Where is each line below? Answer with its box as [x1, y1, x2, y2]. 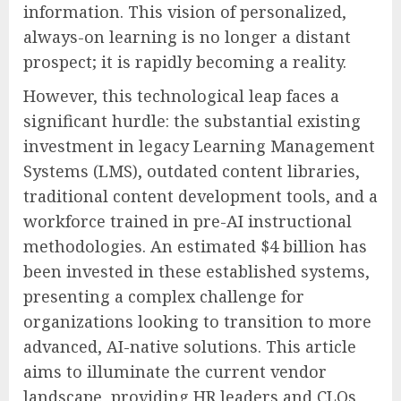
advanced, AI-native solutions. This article [23, 336, 356, 358]
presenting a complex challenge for [23, 286, 304, 308]
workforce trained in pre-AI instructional [23, 210, 352, 233]
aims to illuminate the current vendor [23, 361, 327, 383]
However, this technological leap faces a [23, 85, 339, 107]
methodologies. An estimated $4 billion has [23, 235, 367, 258]
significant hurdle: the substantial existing [23, 110, 361, 132]
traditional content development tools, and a [23, 185, 378, 208]
